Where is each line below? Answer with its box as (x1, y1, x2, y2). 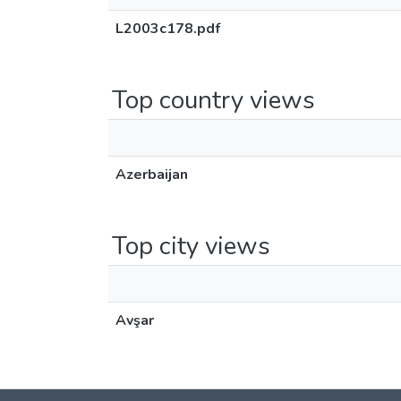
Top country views (112, 83, 315, 117)
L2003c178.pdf (115, 19, 220, 38)
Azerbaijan (115, 165, 188, 184)
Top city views (112, 229, 270, 263)
